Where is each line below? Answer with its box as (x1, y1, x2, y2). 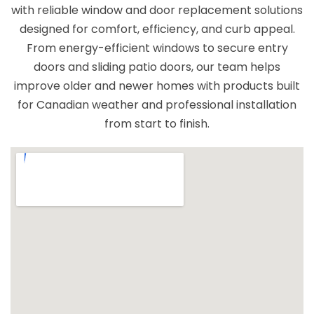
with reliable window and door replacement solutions (11, 1, 303, 18)
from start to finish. (104, 115, 210, 132)
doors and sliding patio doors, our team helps (34, 58, 280, 75)
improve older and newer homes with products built (14, 77, 300, 94)
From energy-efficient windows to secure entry (26, 39, 288, 56)
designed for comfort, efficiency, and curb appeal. (19, 20, 295, 37)
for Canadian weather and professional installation (18, 96, 296, 113)
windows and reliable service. (74, 10, 240, 27)
